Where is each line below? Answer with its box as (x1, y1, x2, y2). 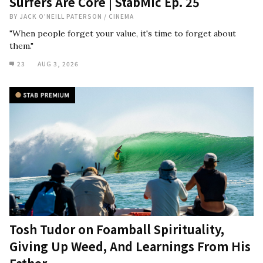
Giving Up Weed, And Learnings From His (9, 238, 251, 255)
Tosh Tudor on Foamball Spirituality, (9, 221, 224, 238)
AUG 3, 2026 (38, 59, 79, 68)
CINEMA (109, 12, 134, 21)
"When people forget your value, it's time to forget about (9, 28, 236, 39)
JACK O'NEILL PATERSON (19, 12, 104, 21)
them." (9, 41, 33, 51)
